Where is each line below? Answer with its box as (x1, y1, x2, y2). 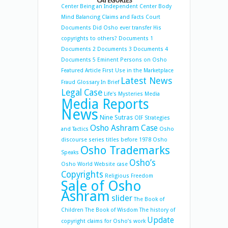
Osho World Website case (61, 161, 128, 167)
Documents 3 (97, 46, 132, 52)
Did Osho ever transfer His (93, 24, 161, 31)
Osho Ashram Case (90, 123, 158, 133)
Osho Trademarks (80, 144, 170, 157)
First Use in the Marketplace (102, 67, 174, 74)
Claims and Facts (102, 14, 144, 20)
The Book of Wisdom (85, 207, 138, 213)
